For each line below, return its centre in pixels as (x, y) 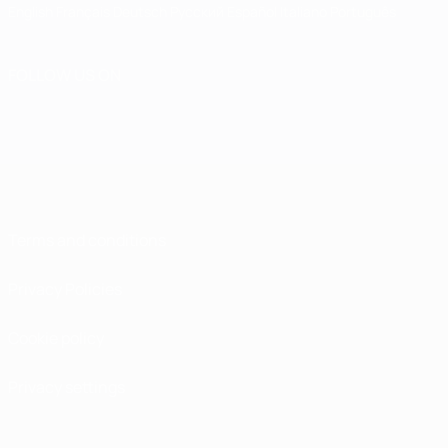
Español (253, 11)
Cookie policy (56, 338)
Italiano (305, 11)
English (30, 11)
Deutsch (141, 11)
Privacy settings (66, 387)
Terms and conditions (87, 240)
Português (363, 11)
